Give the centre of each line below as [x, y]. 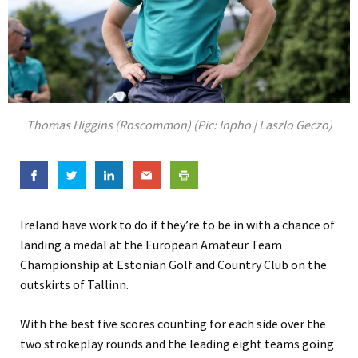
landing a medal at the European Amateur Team [151, 245]
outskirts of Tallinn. [74, 285]
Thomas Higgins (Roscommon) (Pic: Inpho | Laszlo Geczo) [179, 125]
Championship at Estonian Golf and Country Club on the [173, 265]
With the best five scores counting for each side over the [173, 324]
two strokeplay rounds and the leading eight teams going [177, 344]
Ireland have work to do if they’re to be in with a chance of [177, 225]
